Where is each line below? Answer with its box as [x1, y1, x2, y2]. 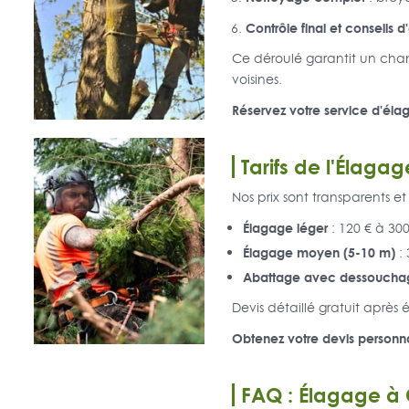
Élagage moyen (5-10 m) [242, 243, 395, 263]
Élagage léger [242, 218, 328, 238]
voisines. [231, 70, 282, 89]
